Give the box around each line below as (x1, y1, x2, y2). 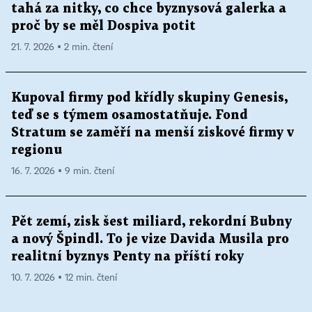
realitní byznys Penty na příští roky (11, 251, 244, 263)
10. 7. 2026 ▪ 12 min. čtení (11, 273, 117, 283)
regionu (11, 144, 62, 157)
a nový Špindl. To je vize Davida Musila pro (11, 233, 289, 246)
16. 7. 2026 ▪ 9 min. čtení (11, 166, 114, 177)
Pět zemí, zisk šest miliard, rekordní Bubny (11, 216, 292, 228)
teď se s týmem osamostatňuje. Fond (11, 109, 248, 122)
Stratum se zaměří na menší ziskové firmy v (11, 127, 294, 139)
